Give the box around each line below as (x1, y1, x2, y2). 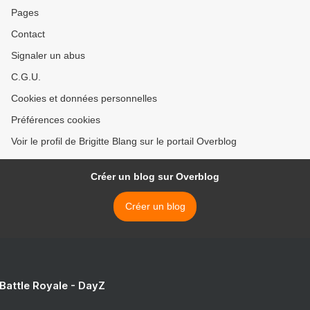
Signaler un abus (11, 50, 85, 62)
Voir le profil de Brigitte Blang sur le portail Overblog (11, 136, 237, 147)
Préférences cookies (11, 114, 100, 126)
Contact (11, 28, 45, 40)
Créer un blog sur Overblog (91, 171, 219, 183)
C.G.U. (11, 71, 41, 83)
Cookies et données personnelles (11, 93, 157, 104)
